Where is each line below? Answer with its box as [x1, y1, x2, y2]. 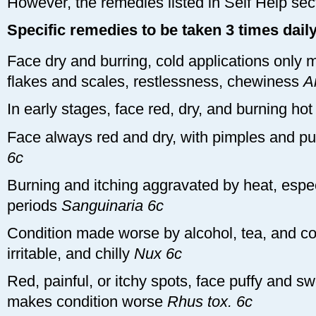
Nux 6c [134, 245, 182, 263]
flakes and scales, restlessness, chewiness [7, 73, 303, 91]
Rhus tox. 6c [167, 293, 253, 311]
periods [7, 196, 61, 214]
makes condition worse [7, 293, 167, 311]
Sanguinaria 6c [61, 196, 164, 214]
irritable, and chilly [7, 245, 134, 263]
